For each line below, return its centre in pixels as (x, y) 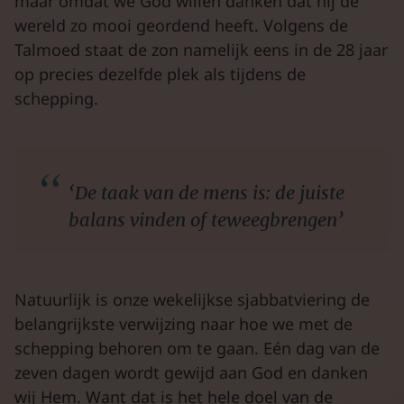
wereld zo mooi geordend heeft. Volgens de (181, 25)
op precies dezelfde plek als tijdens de (160, 74)
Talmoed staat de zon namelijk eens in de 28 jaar (201, 50)
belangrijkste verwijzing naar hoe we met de (184, 324)
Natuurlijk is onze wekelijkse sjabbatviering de (192, 299)
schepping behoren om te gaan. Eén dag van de (197, 348)
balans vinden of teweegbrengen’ (206, 220)
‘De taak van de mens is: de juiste (207, 193)
